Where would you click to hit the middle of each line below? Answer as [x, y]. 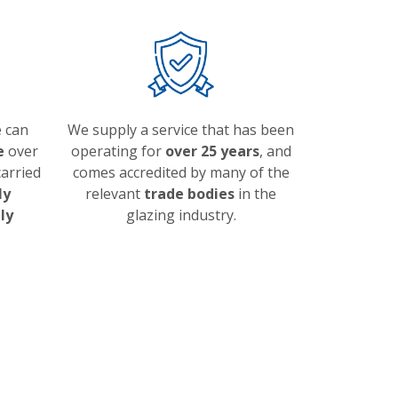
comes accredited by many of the [181, 172]
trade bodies [189, 194]
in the [255, 194]
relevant [115, 194]
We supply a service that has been [181, 130]
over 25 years [212, 151]
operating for [118, 151]
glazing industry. [181, 215]
